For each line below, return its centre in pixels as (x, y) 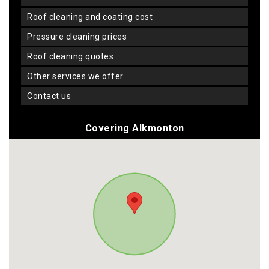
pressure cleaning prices (80, 36)
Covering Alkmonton (134, 128)
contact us (52, 96)
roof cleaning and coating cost (92, 17)
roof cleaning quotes (73, 56)
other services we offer (78, 76)
